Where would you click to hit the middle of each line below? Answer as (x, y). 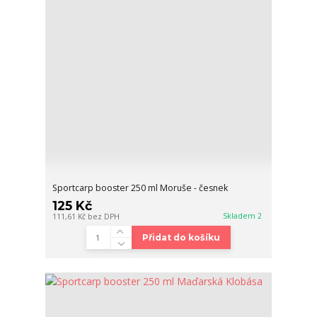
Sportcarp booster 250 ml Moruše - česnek (140, 188)
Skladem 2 (244, 216)
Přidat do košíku (181, 238)
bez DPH (104, 217)
